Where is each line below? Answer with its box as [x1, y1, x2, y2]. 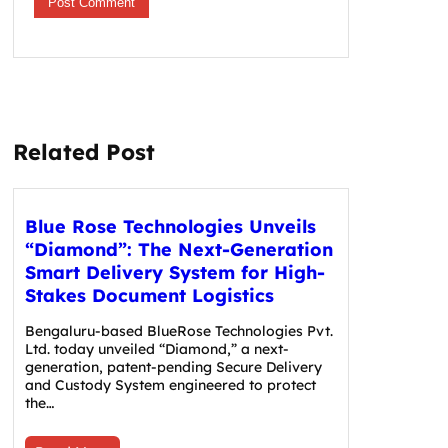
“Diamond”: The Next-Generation [24, 237, 333, 261]
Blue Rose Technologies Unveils [24, 214, 316, 238]
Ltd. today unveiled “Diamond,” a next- [24, 339, 289, 358]
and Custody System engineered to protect [24, 375, 316, 394]
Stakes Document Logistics [24, 283, 274, 307]
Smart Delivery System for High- [24, 260, 325, 284]
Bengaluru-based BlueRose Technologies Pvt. [24, 321, 333, 340]
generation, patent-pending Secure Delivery [24, 357, 322, 376]
